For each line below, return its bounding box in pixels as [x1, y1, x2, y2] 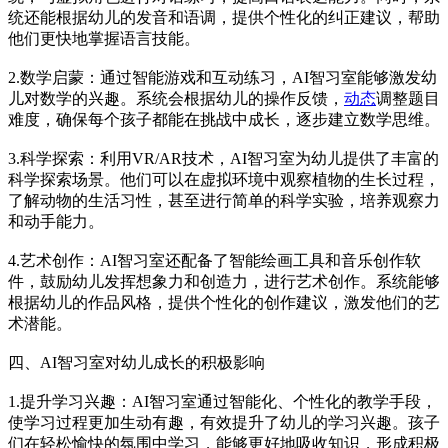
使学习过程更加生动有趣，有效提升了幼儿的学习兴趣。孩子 [8, 414, 440, 432]
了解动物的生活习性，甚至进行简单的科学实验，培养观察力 [8, 192, 440, 210]
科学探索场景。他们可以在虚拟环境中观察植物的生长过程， [8, 171, 440, 189]
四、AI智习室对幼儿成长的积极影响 [8, 354, 265, 372]
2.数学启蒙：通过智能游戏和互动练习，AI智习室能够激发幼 [8, 69, 437, 87]
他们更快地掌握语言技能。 [8, 30, 200, 48]
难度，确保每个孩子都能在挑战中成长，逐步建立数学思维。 [8, 111, 440, 129]
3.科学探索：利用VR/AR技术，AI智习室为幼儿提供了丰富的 [8, 150, 439, 168]
